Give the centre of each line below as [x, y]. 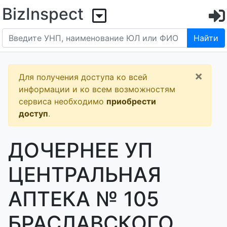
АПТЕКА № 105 [84, 199]
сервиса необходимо [63, 101]
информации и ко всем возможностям [97, 89]
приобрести [131, 101]
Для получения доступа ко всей [83, 77]
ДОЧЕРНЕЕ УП [80, 150]
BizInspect [43, 14]
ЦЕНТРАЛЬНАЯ [85, 175]
